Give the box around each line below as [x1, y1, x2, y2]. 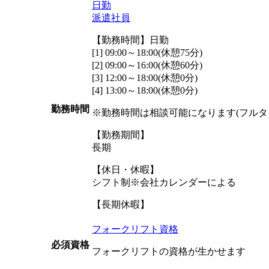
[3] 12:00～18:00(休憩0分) [92, 72, 198, 83]
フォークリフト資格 [92, 223, 178, 234]
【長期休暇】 [92, 199, 150, 210]
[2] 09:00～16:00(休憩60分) [92, 59, 202, 70]
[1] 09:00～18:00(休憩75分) [92, 47, 202, 58]
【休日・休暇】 [92, 164, 159, 175]
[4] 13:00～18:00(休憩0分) [92, 85, 198, 95]
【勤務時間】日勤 [92, 34, 169, 45]
